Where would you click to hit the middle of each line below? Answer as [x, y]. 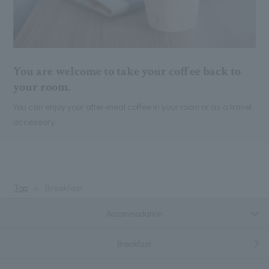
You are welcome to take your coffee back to [127, 72]
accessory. [35, 122]
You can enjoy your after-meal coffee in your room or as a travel [132, 107]
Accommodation [134, 213]
